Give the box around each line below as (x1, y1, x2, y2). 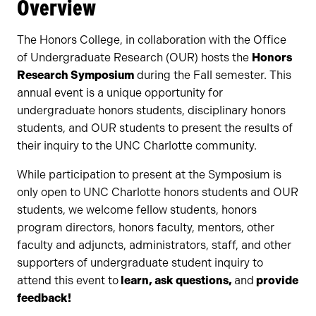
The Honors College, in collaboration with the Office (17, 33, 286, 47)
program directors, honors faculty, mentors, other (17, 221, 274, 234)
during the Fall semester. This (134, 68, 291, 82)
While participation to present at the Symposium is (17, 168, 281, 181)
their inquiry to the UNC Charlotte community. (17, 139, 260, 152)
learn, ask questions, (119, 274, 234, 287)
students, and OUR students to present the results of (17, 121, 293, 135)
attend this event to (17, 274, 119, 287)
